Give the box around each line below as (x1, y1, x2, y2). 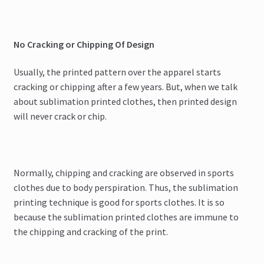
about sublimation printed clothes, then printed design (13, 95, 237, 108)
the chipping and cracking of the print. (13, 225, 168, 237)
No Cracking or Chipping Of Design (13, 38, 156, 50)
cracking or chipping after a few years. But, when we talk (13, 81, 237, 93)
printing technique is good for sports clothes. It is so (13, 196, 225, 208)
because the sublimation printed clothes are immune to (13, 210, 239, 223)
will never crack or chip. (13, 110, 107, 123)
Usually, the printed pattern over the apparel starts (13, 66, 221, 78)
